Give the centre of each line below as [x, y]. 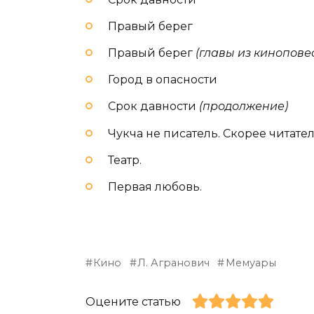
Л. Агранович [174, 263]
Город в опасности [163, 80]
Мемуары [251, 263]
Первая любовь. [155, 186]
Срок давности [153, 107]
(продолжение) [244, 107]
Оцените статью [133, 302]
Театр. [125, 160]
